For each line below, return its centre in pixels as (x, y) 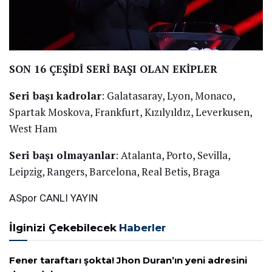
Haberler (142, 227)
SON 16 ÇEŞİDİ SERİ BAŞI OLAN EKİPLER (113, 69)
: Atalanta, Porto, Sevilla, (173, 155)
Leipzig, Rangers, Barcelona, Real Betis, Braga (114, 171)
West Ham (33, 128)
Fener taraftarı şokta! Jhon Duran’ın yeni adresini (128, 260)
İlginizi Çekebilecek (63, 227)
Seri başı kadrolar (55, 95)
